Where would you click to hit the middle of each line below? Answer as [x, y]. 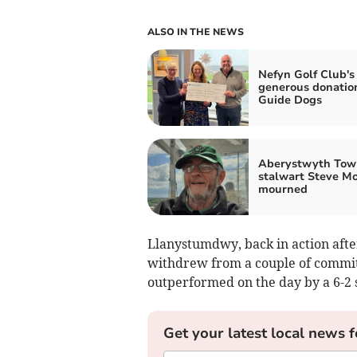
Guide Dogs [290, 100]
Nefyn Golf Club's [306, 74]
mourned [282, 189]
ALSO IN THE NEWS [195, 31]
